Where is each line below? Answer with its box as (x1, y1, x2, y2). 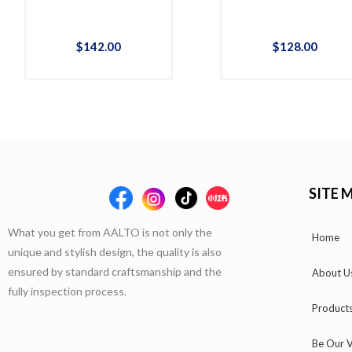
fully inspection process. (8, 284, 126, 299)
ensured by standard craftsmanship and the (8, 265, 222, 279)
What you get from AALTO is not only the (8, 225, 212, 240)
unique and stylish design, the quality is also (8, 245, 222, 259)
